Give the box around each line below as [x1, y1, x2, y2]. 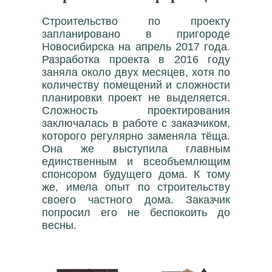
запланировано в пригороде [42, 28, 230, 40]
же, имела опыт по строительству [42, 181, 230, 193]
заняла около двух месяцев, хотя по [42, 66, 230, 78]
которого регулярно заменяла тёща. [42, 130, 230, 142]
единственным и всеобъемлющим [42, 155, 230, 168]
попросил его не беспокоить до [42, 206, 230, 219]
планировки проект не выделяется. [42, 92, 230, 104]
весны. [42, 219, 76, 231]
